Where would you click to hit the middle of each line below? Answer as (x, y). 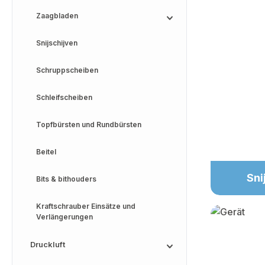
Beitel (46, 152)
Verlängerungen (64, 217)
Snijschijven (57, 43)
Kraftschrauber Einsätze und (86, 206)
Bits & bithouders (66, 179)
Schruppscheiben (67, 70)
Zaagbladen (57, 16)
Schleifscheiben (64, 97)
